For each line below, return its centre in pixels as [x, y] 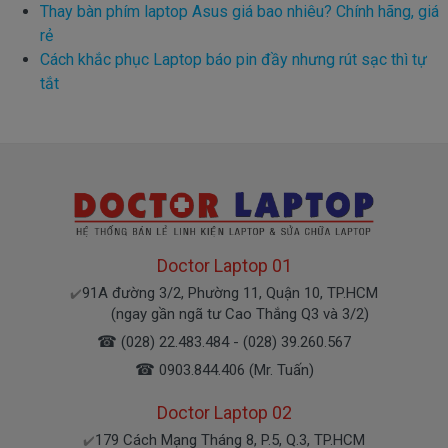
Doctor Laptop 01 [224, 266]
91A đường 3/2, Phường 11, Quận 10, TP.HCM [230, 293]
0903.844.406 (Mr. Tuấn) [236, 370]
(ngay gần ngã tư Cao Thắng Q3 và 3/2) [224, 314]
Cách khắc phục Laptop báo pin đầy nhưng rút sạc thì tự [233, 59]
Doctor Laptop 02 [224, 413]
